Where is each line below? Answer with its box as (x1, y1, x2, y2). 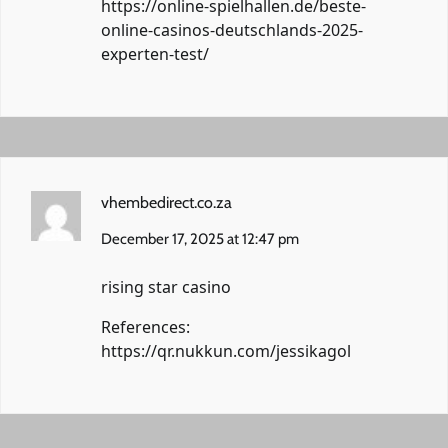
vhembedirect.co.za (101, 192, 232, 212)
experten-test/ (101, 42, 209, 65)
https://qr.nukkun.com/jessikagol (101, 339, 351, 362)
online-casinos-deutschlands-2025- (101, 18, 363, 41)
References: (101, 315, 190, 338)
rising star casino (101, 275, 231, 298)
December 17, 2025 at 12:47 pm (101, 229, 299, 248)
